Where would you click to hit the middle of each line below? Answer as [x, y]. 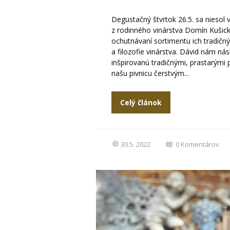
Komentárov [200, 144]
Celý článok [141, 102]
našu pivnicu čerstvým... [150, 73]
